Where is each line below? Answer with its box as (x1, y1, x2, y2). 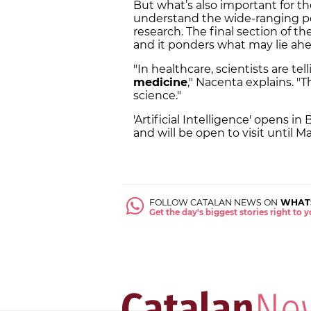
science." (133, 89, 181, 103)
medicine (133, 76, 187, 90)
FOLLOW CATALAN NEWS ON (149, 197, 278, 208)
